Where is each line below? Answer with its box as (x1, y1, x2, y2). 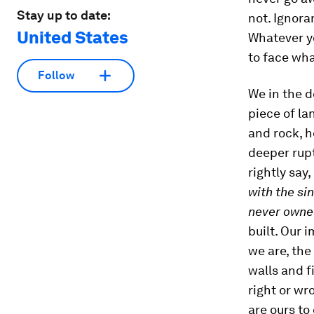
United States (17, 27, 128, 48)
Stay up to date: (17, 7, 111, 22)
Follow (38, 69, 74, 83)
